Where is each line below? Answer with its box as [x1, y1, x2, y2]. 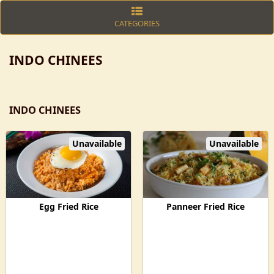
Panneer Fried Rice [166, 201, 245, 212]
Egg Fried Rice [39, 201, 98, 212]
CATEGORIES [114, 18, 160, 29]
